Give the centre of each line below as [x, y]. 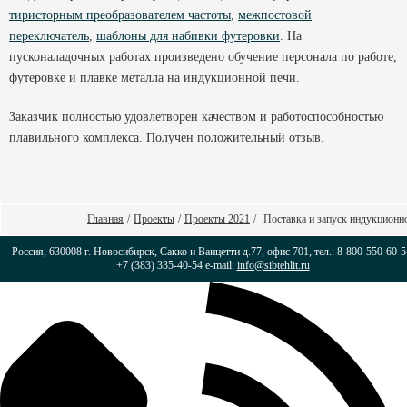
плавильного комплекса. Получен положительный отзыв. [167, 137]
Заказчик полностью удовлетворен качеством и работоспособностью [196, 116]
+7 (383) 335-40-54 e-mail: [176, 265]
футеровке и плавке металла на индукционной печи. [156, 77]
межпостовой [275, 15]
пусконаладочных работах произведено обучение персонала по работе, [203, 56]
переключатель [49, 35]
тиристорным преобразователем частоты [120, 15]
